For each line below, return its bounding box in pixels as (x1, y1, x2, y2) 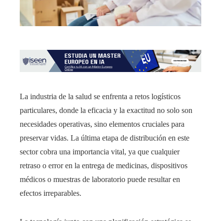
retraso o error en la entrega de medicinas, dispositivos (20, 161, 187, 170)
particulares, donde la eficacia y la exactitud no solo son (20, 106, 192, 115)
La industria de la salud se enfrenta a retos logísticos (20, 92, 181, 101)
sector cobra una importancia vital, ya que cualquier (20, 147, 180, 156)
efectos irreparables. (20, 189, 81, 198)
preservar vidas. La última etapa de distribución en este (20, 134, 189, 143)
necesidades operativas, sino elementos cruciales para (20, 120, 184, 129)
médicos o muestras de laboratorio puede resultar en (20, 175, 180, 184)
